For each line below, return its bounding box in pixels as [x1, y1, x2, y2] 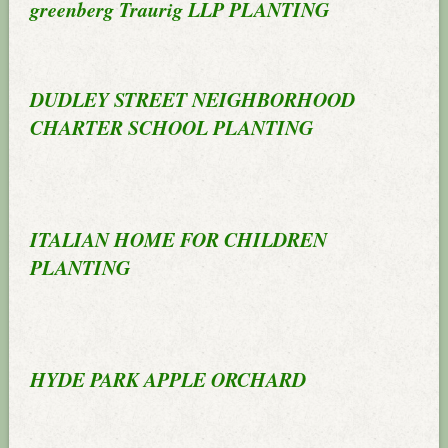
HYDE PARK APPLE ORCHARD [30, 364, 307, 393]
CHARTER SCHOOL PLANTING [30, 112, 314, 141]
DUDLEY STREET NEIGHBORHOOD [30, 84, 356, 113]
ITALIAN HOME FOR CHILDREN [30, 224, 328, 253]
